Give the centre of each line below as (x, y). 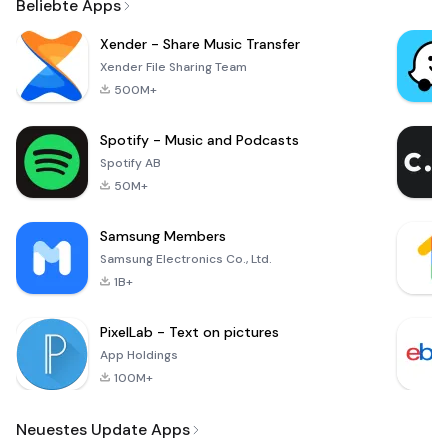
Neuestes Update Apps (103, 430)
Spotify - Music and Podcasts (199, 140)
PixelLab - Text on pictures (189, 332)
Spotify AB (130, 163)
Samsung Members (163, 236)
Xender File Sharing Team (173, 67)
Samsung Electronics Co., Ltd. (186, 259)
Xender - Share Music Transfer (200, 44)
